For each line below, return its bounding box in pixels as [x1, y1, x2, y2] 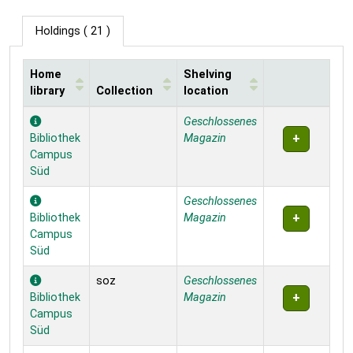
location [184, 84, 229, 98]
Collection [96, 84, 153, 98]
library [30, 84, 65, 98]
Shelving [184, 68, 232, 82]
